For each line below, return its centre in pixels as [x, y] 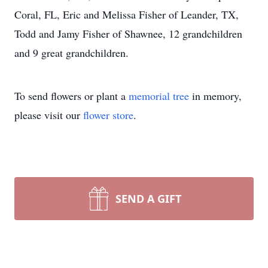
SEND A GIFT [148, 199]
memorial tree [159, 96]
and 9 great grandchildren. [71, 53]
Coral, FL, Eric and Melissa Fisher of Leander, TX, [127, 14]
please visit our [49, 115]
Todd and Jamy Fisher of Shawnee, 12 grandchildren [128, 33]
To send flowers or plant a [71, 96]
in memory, [215, 96]
